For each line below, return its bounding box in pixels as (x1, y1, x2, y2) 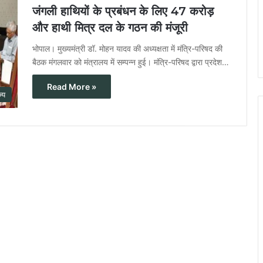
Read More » (47, 82, 96, 92)
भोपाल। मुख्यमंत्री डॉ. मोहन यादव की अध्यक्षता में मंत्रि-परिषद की (32, 43, 222, 54)
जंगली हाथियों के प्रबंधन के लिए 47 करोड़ (32, 4, 214, 19)
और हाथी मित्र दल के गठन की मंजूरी (32, 21, 188, 35)
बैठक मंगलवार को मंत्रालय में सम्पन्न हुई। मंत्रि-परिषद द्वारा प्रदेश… (32, 57, 229, 68)
